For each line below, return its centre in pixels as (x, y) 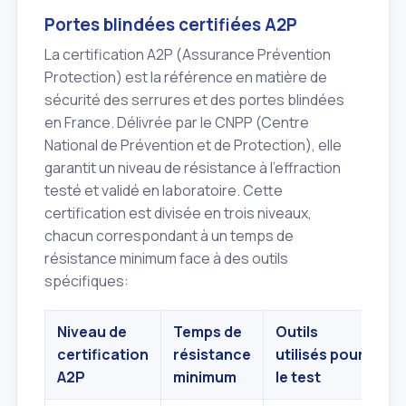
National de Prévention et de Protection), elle (193, 145)
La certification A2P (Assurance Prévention (188, 54)
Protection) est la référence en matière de (186, 77)
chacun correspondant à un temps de (169, 235)
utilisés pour (320, 354)
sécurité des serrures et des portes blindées (194, 99)
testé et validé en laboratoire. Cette (164, 190)
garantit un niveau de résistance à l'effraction (193, 167)
